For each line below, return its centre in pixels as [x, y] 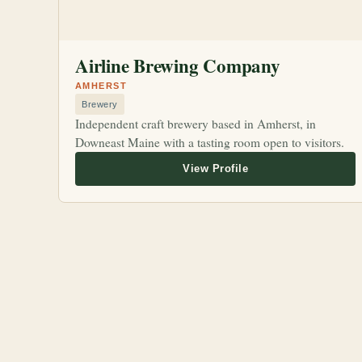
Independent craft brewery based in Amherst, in [196, 124]
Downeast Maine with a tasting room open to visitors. [210, 142]
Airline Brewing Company [178, 65]
